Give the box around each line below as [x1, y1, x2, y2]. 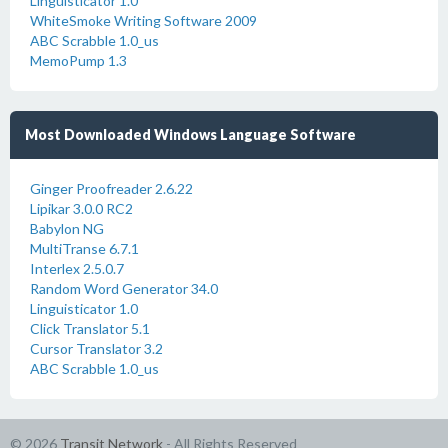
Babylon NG [30, 220, 104, 237]
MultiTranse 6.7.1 [30, 240, 139, 257]
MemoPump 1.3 [30, 52, 127, 69]
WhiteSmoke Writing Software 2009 [30, 12, 257, 29]
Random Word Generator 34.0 [30, 280, 218, 297]
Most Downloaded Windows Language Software [25, 126, 356, 143]
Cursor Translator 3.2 [30, 340, 163, 357]
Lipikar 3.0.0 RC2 [30, 200, 133, 217]
